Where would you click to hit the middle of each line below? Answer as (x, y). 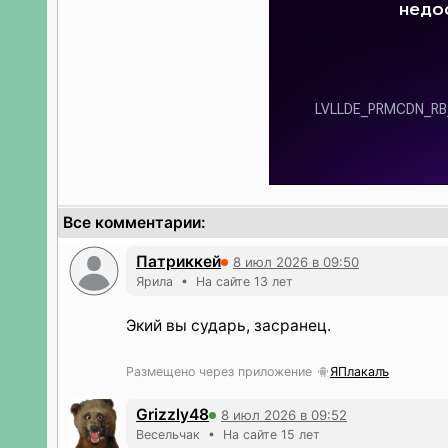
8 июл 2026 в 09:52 (284, 414)
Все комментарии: (134, 222)
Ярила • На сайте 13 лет (214, 281)
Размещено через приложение (221, 371)
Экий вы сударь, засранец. (228, 325)
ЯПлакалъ (359, 371)
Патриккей (178, 261)
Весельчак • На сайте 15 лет (228, 434)
